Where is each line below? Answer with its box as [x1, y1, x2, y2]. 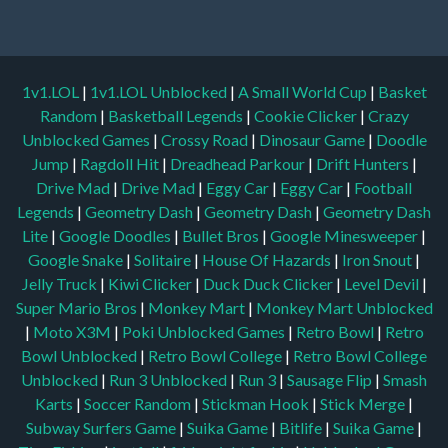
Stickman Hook [202, 322, 312, 342]
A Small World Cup [237, 10, 370, 30]
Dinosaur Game [258, 58, 368, 78]
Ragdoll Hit [79, 82, 162, 102]
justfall [111, 370, 162, 390]
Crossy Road [160, 58, 251, 78]
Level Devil [343, 202, 422, 222]
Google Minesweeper [270, 154, 421, 174]
